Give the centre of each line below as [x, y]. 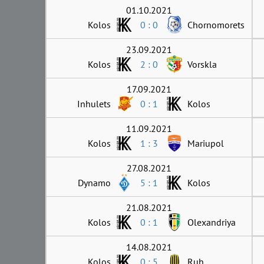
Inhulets [94, 103]
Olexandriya [212, 222]
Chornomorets [216, 24]
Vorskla [202, 64]
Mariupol [206, 143]
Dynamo [94, 182]
